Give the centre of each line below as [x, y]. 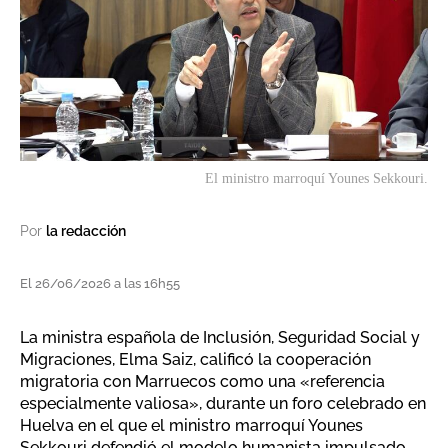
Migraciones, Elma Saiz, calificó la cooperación [195, 360]
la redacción [86, 231]
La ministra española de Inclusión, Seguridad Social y [220, 338]
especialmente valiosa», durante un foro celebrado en [223, 404]
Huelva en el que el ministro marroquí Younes [191, 426]
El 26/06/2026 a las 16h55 [100, 284]
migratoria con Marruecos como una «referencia [202, 382]
